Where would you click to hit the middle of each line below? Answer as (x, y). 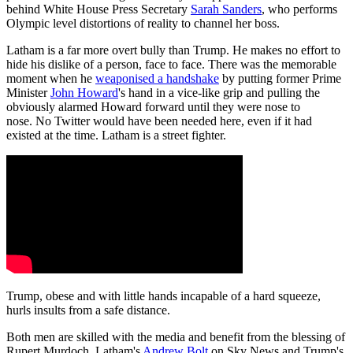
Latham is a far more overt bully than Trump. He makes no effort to (173, 50)
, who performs (299, 9)
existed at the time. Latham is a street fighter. (116, 135)
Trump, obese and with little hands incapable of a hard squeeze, (163, 295)
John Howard (84, 92)
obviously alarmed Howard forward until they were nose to (153, 106)
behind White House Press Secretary (98, 9)
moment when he (51, 78)
